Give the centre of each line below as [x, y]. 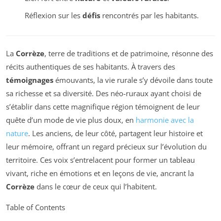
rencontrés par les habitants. [149, 15]
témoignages [30, 80]
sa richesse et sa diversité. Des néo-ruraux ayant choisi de [104, 93]
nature [17, 133]
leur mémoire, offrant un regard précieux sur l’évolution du [106, 147]
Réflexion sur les [53, 15]
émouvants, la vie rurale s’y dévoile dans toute [133, 80]
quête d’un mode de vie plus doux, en [71, 120]
